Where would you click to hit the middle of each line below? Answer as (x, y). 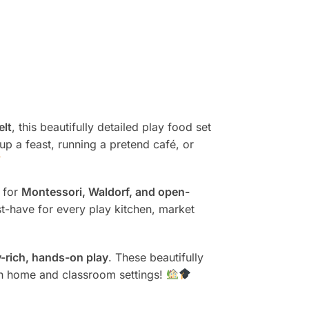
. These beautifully (156, 257)
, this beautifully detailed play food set (112, 127)
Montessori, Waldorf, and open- (105, 192)
